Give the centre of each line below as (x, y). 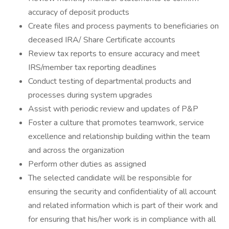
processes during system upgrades (90, 95)
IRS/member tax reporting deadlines (92, 67)
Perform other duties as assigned (87, 164)
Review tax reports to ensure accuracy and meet (114, 54)
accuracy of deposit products (79, 12)
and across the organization (76, 150)
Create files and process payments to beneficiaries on (123, 26)
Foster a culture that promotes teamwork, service (116, 123)
